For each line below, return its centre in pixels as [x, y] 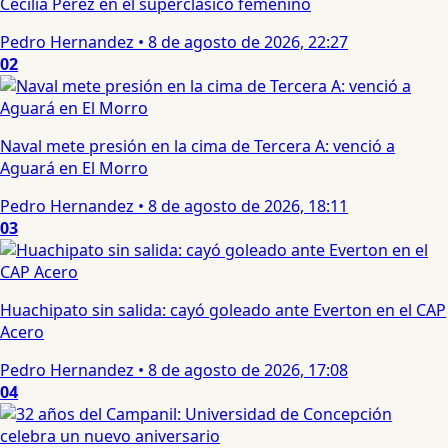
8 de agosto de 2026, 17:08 [248, 370]
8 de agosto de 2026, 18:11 [248, 206]
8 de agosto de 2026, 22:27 [248, 42]
